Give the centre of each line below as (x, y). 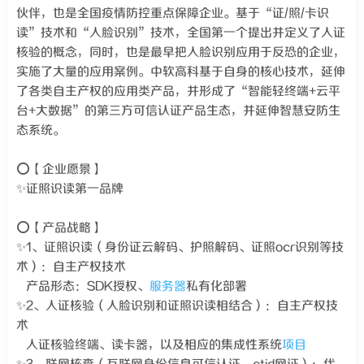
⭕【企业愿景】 (60, 169)
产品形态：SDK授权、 (83, 286)
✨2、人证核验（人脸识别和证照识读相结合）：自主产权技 (177, 306)
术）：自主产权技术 (71, 267)
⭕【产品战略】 (60, 228)
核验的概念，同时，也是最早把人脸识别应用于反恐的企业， (181, 52)
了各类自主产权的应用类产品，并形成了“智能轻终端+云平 (178, 91)
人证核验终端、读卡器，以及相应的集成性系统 (149, 345)
